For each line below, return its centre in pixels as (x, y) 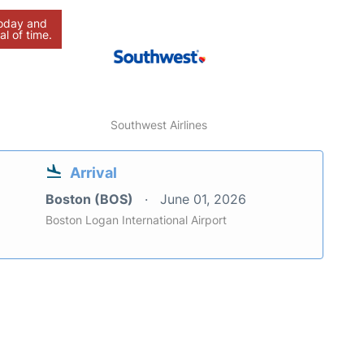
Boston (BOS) (91, 199)
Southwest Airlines (159, 124)
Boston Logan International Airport (136, 219)
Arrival (93, 172)
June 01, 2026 (203, 199)
